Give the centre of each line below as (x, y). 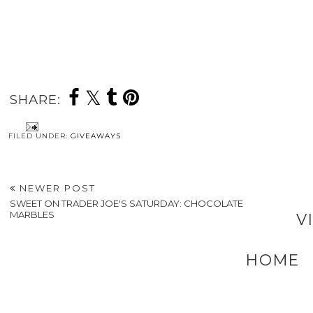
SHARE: (35, 100)
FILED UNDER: (39, 136)
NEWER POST (56, 188)
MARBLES (32, 215)
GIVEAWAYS (95, 136)
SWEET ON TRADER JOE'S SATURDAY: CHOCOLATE (126, 204)
